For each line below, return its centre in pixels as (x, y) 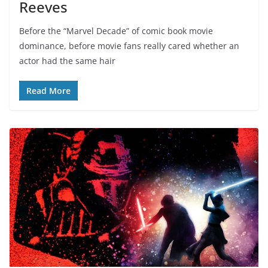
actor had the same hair (67, 61)
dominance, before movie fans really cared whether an (129, 46)
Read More (48, 91)
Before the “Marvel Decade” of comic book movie (116, 31)
